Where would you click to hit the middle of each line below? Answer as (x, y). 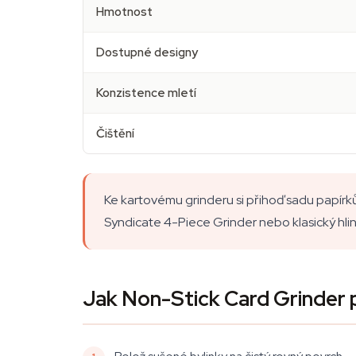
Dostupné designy (147, 52)
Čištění (115, 133)
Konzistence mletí (146, 93)
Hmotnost (124, 12)
